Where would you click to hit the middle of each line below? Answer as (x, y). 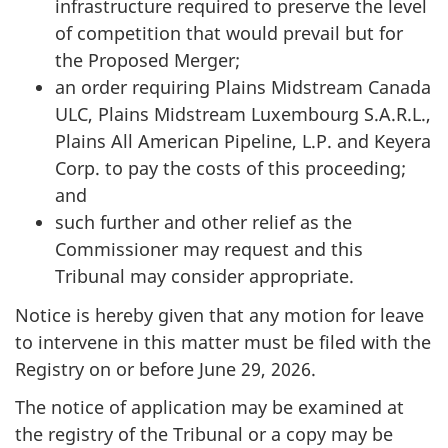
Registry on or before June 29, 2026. (165, 368)
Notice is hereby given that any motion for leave (219, 314)
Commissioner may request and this (209, 249)
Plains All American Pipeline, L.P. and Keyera (243, 141)
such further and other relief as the (203, 222)
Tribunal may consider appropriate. (204, 276)
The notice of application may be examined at (209, 407)
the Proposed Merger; (147, 60)
